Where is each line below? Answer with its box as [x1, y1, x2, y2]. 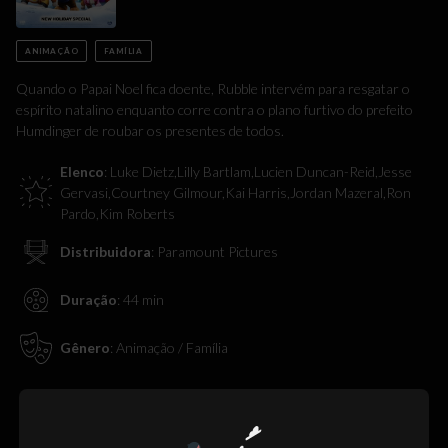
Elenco [60, 162, 104, 180]
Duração [60, 291, 117, 309]
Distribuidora [60, 243, 151, 261]
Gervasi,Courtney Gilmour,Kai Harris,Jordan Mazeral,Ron [60, 183, 411, 201]
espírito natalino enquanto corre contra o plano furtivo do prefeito [16, 100, 413, 118]
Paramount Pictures [157, 243, 278, 261]
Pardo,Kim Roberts [60, 204, 175, 222]
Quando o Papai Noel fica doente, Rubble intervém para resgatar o [16, 79, 410, 97]
